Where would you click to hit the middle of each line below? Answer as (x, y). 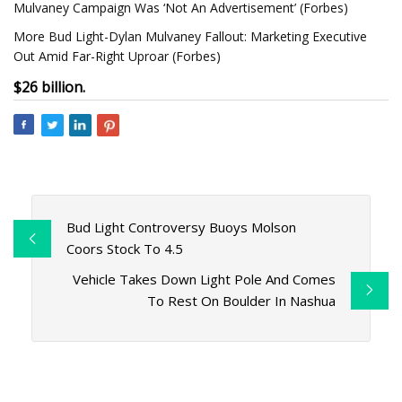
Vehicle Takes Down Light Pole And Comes (205, 280)
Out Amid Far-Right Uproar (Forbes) (117, 56)
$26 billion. (49, 87)
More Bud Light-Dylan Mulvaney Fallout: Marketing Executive (190, 36)
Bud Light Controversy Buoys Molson (181, 227)
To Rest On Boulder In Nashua (242, 301)
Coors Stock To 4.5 (124, 249)
